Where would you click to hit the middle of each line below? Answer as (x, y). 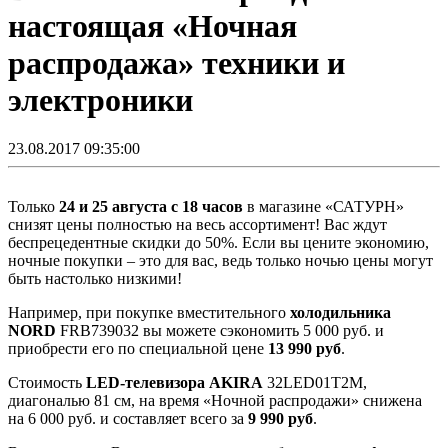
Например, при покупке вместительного (149, 313)
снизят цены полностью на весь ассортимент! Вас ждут (197, 225)
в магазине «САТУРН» (323, 207)
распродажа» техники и (176, 62)
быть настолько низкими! (95, 279)
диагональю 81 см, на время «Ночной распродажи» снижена (215, 401)
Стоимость (47, 383)
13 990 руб (304, 349)
